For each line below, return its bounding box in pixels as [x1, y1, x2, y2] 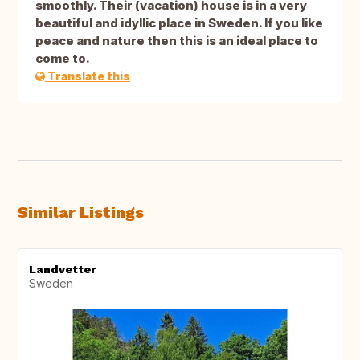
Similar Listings [18, 202, 144, 223]
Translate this [45, 69, 130, 84]
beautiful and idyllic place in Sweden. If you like [35, 15, 323, 31]
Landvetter [29, 263, 96, 276]
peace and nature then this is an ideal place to [35, 33, 318, 49]
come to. [35, 51, 90, 67]
